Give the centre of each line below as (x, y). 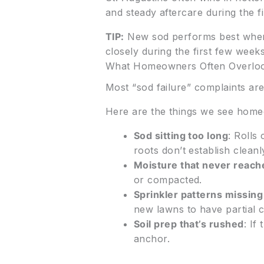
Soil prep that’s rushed (189, 224)
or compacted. (168, 179)
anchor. (152, 238)
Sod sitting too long (181, 135)
